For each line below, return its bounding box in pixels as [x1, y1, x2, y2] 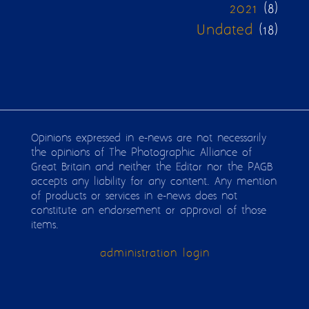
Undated [197, 23, 254, 39]
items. [30, 219, 59, 232]
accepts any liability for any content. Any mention [30, 175, 277, 188]
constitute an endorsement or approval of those [30, 204, 266, 217]
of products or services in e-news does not [30, 190, 237, 203]
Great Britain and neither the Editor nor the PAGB [30, 161, 272, 174]
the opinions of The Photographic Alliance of [30, 146, 252, 159]
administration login [99, 247, 210, 260]
